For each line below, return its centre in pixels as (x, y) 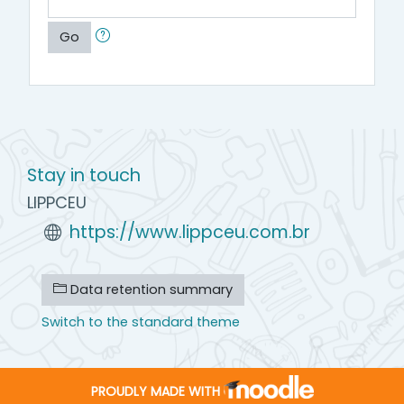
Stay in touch (84, 175)
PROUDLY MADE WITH (155, 391)
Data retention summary (150, 289)
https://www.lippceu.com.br (190, 232)
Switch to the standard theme (141, 321)
